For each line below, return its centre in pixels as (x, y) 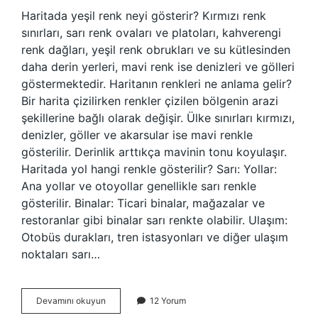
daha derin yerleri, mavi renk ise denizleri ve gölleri (158, 67)
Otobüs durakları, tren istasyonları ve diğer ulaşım (155, 237)
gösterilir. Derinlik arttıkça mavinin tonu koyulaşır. (154, 152)
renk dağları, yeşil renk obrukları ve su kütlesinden (156, 50)
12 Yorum (168, 301)
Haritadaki (126, 300)
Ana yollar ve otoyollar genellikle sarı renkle (139, 186)
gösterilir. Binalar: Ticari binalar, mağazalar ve (143, 203)
